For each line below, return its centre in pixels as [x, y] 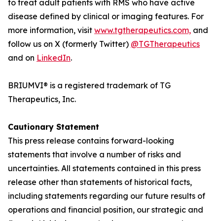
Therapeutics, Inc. [42, 99]
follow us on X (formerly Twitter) [69, 44]
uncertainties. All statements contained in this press [104, 168]
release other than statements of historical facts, [100, 182]
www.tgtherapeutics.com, [143, 30]
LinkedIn [54, 58]
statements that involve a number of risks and [94, 154]
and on [22, 58]
